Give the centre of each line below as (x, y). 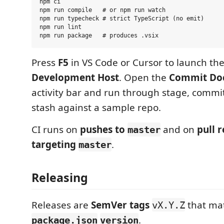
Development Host (75, 77)
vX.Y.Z (168, 205)
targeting (55, 144)
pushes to (104, 129)
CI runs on (56, 129)
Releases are (61, 205)
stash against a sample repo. (96, 107)
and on (179, 129)
